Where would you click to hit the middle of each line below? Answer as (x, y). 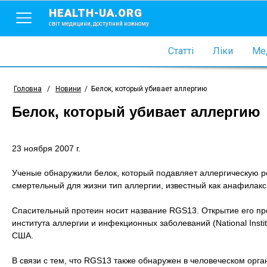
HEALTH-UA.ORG (96, 13)
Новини (68, 89)
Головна (28, 89)
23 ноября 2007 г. (46, 148)
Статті (181, 51)
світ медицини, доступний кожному (99, 24)
